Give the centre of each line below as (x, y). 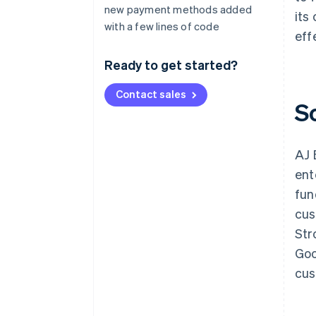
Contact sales (151, 94)
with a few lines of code (162, 26)
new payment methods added (178, 9)
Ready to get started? (171, 65)
